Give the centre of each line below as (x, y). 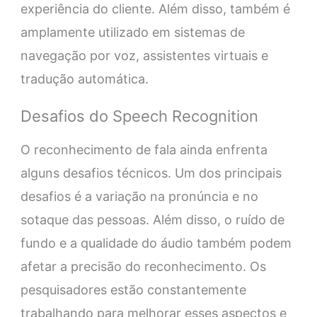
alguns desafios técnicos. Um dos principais (151, 173)
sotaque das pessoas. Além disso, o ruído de (152, 220)
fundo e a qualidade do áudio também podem (156, 243)
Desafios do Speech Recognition (139, 116)
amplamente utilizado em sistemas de (132, 33)
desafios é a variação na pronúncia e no (139, 197)
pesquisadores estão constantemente (133, 290)
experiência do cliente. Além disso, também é (155, 9)
